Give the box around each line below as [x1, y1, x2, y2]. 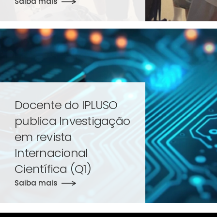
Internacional [15, 144, 88, 161]
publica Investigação [15, 112, 130, 129]
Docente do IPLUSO [15, 96, 118, 113]
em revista [15, 128, 72, 145]
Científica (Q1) [15, 160, 91, 177]
